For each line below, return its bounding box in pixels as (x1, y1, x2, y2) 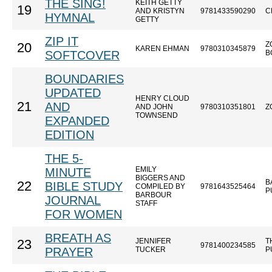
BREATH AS (45, 231, 111, 245)
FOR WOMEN (45, 208, 122, 221)
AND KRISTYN (135, 7, 185, 15)
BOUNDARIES (45, 72, 124, 86)
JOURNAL (45, 194, 101, 207)
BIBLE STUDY (45, 180, 123, 193)
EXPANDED (45, 114, 109, 127)
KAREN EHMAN (135, 44, 189, 53)
